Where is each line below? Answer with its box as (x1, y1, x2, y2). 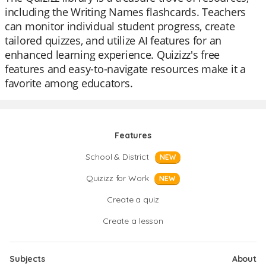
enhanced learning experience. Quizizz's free (5, 47, 220, 62)
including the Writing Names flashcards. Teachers (5, 5, 246, 19)
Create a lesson (103, 216, 163, 226)
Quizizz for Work (85, 173, 149, 183)
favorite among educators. (5, 76, 133, 90)
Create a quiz (107, 194, 159, 205)
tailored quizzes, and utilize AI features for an (5, 33, 222, 47)
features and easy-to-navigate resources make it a (5, 62, 246, 76)
